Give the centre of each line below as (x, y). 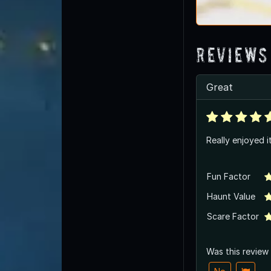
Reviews (233, 54)
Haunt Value (231, 196)
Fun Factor (229, 176)
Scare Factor (233, 216)
